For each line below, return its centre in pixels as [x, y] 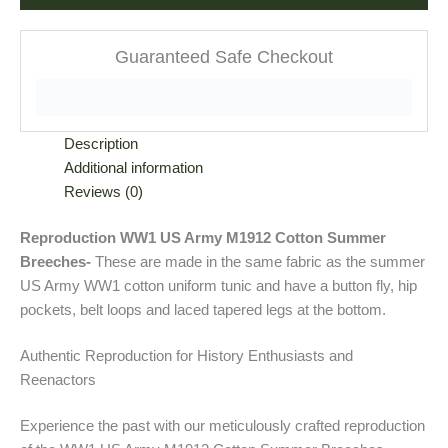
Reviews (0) [103, 192]
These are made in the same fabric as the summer [258, 261]
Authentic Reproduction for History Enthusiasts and [186, 355]
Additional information [133, 168]
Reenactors [58, 379]
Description [100, 144]
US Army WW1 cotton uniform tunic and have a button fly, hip [218, 285]
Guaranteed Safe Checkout [224, 57]
